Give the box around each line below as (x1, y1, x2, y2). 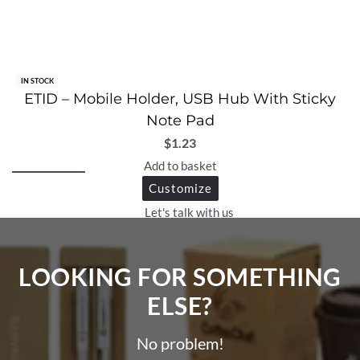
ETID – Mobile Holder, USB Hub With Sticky (24, 90, 336, 108)
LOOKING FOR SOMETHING (18, 262, 342, 292)
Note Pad (145, 112, 215, 130)
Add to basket (143, 157, 217, 173)
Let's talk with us (144, 205, 234, 220)
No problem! (136, 333, 224, 354)
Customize (148, 180, 212, 195)
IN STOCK (20, 76, 54, 86)
